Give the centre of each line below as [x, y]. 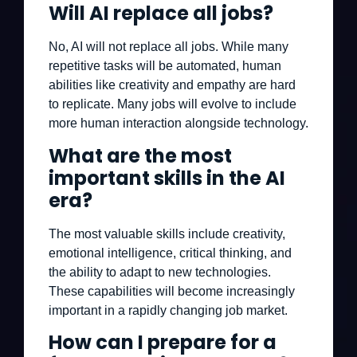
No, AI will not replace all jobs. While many [169, 47]
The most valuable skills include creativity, [167, 233]
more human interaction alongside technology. [178, 124]
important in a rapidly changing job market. [168, 310]
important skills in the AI [167, 178]
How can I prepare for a [163, 342]
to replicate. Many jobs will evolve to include [173, 104]
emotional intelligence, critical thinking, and [170, 253]
